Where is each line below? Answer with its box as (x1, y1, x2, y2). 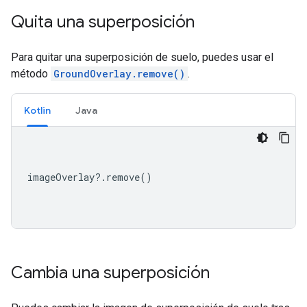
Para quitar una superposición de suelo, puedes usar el (11, 51, 273, 64)
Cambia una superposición (11, 262, 210, 284)
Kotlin (24, 104, 51, 117)
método (11, 67, 51, 81)
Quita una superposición (11, 12, 195, 33)
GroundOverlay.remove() (53, 67, 185, 81)
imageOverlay (27, 171, 95, 184)
